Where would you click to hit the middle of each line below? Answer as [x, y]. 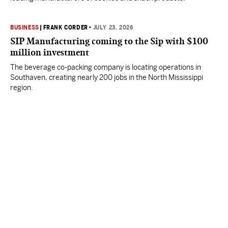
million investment [50, 52]
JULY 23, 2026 [113, 27]
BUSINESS [25, 27]
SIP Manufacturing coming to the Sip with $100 [109, 41]
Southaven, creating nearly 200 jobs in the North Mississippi [107, 77]
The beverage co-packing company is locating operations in [106, 67]
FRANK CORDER [65, 27]
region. [22, 88]
